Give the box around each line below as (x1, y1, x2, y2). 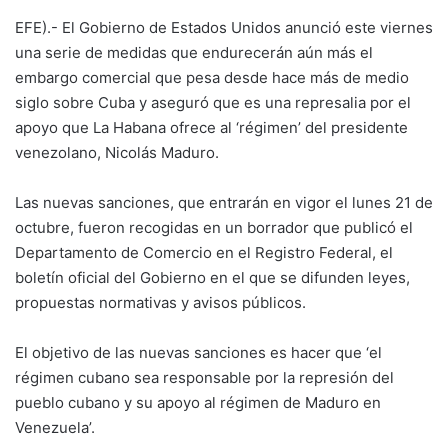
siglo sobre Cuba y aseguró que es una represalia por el (15, 93, 411, 112)
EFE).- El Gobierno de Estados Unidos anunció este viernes (15, 18, 433, 37)
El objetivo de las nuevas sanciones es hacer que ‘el (15, 343, 382, 362)
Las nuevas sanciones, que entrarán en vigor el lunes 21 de (15, 193, 433, 212)
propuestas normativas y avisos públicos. (15, 293, 306, 312)
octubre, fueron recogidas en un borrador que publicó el (15, 218, 413, 237)
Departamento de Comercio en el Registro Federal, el (15, 243, 393, 262)
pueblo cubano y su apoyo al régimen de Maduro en (15, 393, 381, 412)
